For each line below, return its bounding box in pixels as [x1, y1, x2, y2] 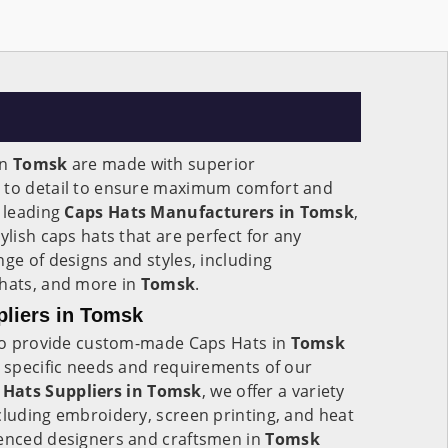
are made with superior [67, 153, 256, 175]
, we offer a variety [201, 380, 345, 402]
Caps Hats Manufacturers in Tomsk [64, 201, 355, 223]
